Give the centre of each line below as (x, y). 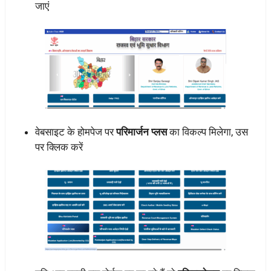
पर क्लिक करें (59, 147)
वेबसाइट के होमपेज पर (76, 132)
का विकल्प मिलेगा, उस (207, 132)
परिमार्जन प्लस (142, 132)
